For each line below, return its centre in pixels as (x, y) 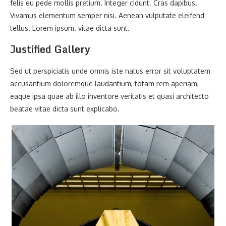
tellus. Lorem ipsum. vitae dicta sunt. (70, 28)
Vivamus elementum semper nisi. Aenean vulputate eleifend (107, 15)
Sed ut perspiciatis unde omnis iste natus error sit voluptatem (110, 71)
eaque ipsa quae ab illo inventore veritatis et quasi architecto (109, 96)
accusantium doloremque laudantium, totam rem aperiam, (104, 83)
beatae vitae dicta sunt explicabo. (65, 109)
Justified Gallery (50, 49)
